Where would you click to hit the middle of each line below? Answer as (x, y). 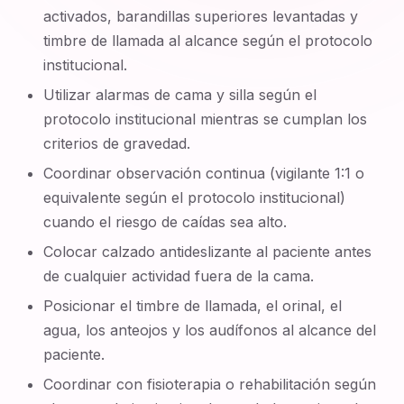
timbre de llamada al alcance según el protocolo (208, 41)
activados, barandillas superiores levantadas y (201, 16)
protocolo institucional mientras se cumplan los (206, 119)
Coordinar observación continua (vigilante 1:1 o (204, 173)
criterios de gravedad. (117, 143)
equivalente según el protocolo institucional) (195, 197)
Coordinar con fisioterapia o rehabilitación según (210, 384)
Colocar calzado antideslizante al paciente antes (208, 252)
